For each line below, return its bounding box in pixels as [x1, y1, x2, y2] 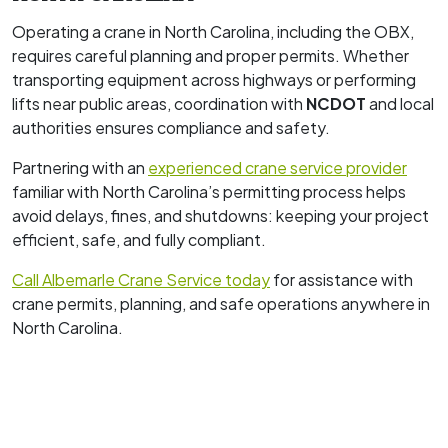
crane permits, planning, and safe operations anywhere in [12, 292, 430, 314]
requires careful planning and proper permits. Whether [12, 44, 409, 66]
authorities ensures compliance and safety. [12, 116, 330, 138]
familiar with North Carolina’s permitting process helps [12, 180, 406, 202]
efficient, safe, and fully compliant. [12, 228, 266, 250]
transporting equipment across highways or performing [12, 68, 416, 90]
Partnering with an [12, 156, 148, 178]
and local [366, 92, 434, 114]
